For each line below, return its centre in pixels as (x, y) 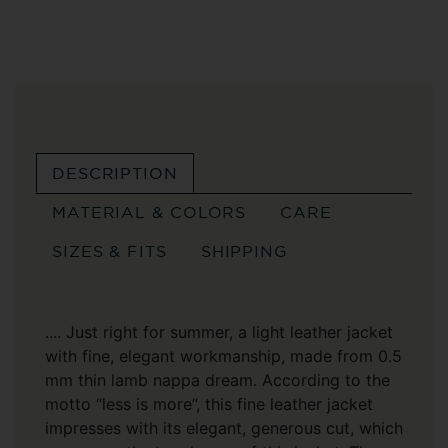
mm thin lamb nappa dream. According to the (217, 380)
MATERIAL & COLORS (149, 212)
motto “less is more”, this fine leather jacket (209, 404)
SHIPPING (244, 251)
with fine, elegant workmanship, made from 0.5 (223, 356)
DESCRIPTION (114, 173)
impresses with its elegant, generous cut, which (224, 428)
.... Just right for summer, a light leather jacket (219, 332)
